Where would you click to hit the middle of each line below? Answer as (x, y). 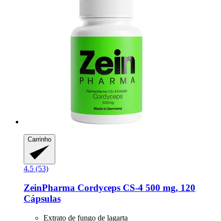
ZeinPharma (49, 188)
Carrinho (39, 139)
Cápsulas (42, 199)
